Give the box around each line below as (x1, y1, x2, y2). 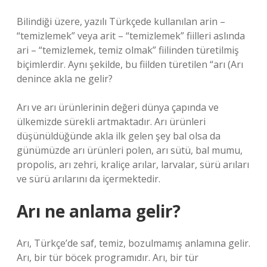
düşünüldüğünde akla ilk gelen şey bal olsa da (17, 129, 221, 142)
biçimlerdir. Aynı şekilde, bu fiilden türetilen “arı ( (17, 58, 231, 71)
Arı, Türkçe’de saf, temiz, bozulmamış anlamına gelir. (17, 237, 250, 250)
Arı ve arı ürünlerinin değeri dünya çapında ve (17, 101, 219, 114)
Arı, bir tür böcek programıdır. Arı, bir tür (17, 251, 198, 264)
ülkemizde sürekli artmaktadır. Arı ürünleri (17, 115, 206, 128)
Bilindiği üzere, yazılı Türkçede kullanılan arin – (17, 15, 225, 28)
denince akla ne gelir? (17, 72, 113, 85)
